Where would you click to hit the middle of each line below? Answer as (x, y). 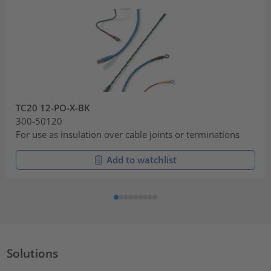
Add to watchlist (142, 159)
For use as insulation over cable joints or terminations (128, 135)
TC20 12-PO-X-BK (53, 108)
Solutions (33, 253)
